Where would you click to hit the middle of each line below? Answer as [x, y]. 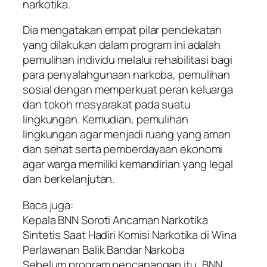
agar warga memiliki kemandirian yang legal [128, 164]
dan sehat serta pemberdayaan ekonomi [123, 149]
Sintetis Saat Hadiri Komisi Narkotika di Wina [130, 235]
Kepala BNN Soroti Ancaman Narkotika [115, 220]
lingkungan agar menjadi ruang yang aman [127, 134]
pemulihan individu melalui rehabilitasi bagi [128, 60]
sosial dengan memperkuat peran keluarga [128, 90]
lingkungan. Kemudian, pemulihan [105, 119]
